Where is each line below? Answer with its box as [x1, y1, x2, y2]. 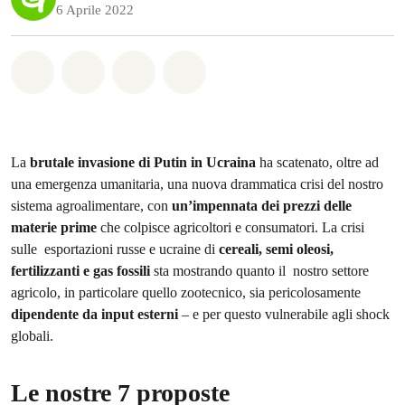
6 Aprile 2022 [56, 3, 134, 17]
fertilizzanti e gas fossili [11, 262, 150, 279]
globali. [11, 327, 53, 344]
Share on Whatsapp [42, 59, 184, 79]
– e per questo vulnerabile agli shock [178, 306, 390, 323]
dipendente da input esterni [11, 306, 178, 323]
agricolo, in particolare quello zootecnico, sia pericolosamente [11, 284, 361, 301]
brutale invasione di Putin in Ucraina [30, 154, 256, 171]
